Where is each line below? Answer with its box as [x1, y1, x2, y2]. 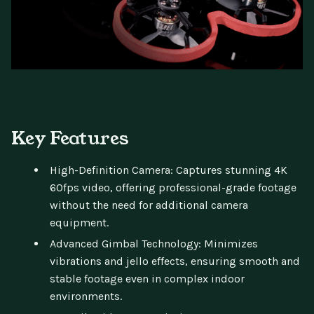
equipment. [50, 215, 109, 229]
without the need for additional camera [50, 198, 248, 212]
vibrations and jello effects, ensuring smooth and [50, 254, 300, 268]
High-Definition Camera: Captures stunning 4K [50, 163, 287, 177]
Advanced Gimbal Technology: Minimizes [50, 236, 258, 250]
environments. [50, 289, 122, 303]
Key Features [11, 125, 129, 151]
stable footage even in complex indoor [50, 271, 245, 285]
